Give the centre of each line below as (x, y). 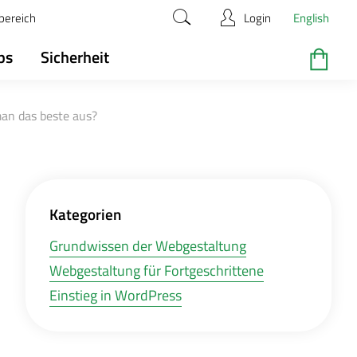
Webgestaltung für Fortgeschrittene (157, 271)
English (311, 18)
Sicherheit (75, 57)
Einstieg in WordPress (116, 295)
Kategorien (85, 214)
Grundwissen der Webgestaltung (148, 246)
